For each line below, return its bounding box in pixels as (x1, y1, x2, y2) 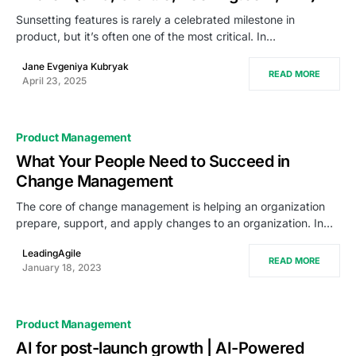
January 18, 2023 (22, 261, 102, 274)
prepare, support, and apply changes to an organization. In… (16, 216, 333, 230)
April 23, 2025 (22, 75, 87, 87)
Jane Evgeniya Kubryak (22, 60, 129, 73)
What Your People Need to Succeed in (16, 152, 290, 172)
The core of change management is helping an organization (16, 199, 325, 214)
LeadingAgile (22, 247, 81, 260)
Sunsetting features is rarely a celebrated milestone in (16, 13, 295, 27)
